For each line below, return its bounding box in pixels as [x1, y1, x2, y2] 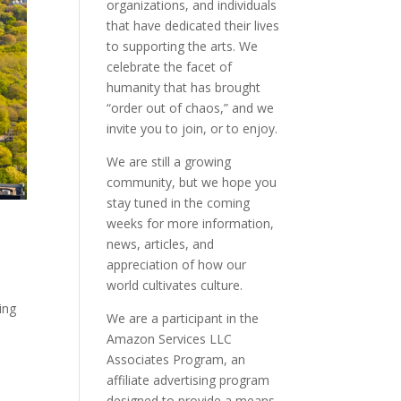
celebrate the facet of [107, 58, 233, 75]
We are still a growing [107, 153, 232, 170]
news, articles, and [107, 235, 215, 252]
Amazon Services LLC [107, 330, 233, 347]
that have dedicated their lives [107, 17, 280, 34]
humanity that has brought [107, 79, 261, 96]
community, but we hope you [107, 174, 277, 191]
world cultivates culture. [107, 277, 243, 294]
